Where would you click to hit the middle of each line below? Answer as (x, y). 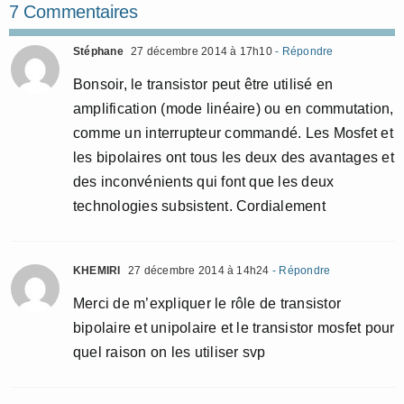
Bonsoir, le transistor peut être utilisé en (203, 84)
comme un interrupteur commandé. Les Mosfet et (233, 133)
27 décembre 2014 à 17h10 (200, 51)
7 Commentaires (73, 12)
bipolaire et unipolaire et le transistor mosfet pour (234, 328)
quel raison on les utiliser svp (170, 352)
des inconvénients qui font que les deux (204, 182)
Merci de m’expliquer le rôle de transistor (207, 303)
